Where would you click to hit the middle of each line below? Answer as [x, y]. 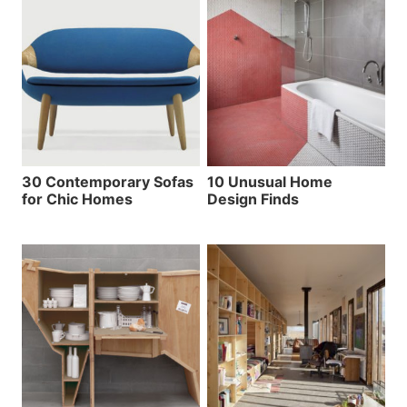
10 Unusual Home [270, 181]
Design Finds [253, 199]
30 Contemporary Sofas [108, 181]
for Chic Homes [77, 199]
